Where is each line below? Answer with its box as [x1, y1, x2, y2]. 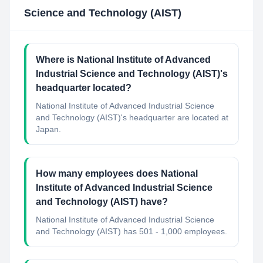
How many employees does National [36, 168, 198, 178]
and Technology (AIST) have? [36, 197, 168, 207]
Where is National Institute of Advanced [36, 55, 211, 65]
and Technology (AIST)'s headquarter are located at [36, 113, 228, 122]
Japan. [36, 124, 61, 134]
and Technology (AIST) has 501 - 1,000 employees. [36, 227, 227, 236]
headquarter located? [36, 83, 131, 93]
